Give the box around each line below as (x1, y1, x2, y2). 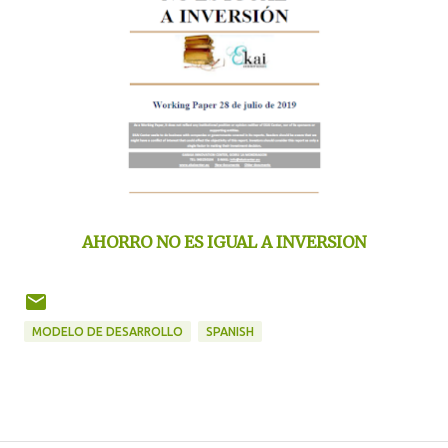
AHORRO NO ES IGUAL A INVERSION (82, 231, 366, 252)
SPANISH (206, 324, 254, 338)
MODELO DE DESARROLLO (32, 324, 183, 338)
